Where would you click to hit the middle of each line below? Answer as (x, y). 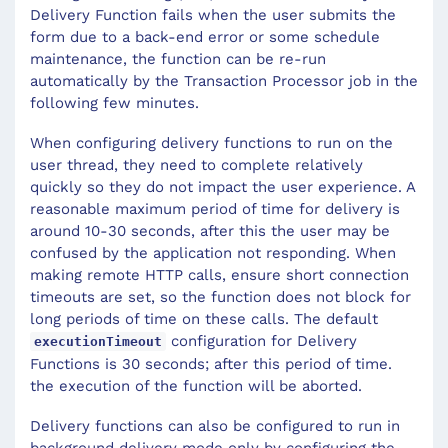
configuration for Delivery (261, 340)
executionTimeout (98, 341)
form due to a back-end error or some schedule (205, 36)
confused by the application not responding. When (213, 252)
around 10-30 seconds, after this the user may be (210, 230)
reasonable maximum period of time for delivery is (215, 208)
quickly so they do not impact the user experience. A (222, 186)
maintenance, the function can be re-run (178, 58)
